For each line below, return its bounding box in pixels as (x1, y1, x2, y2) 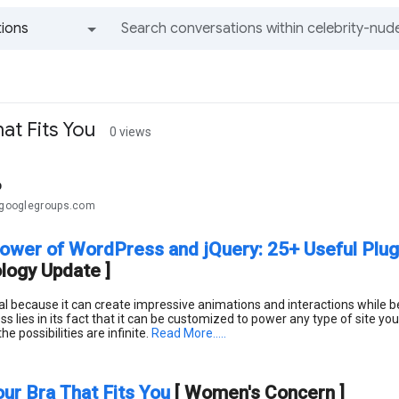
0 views (110, 125, 151, 139)
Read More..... (151, 325, 226, 340)
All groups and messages (59, 53, 70, 71)
